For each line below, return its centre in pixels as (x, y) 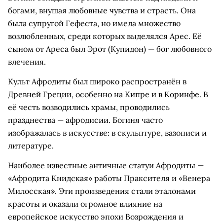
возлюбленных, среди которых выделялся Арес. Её (105, 36)
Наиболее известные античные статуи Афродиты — (106, 165)
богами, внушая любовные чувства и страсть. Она (102, 10)
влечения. (27, 62)
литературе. (31, 146)
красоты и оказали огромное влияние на (85, 204)
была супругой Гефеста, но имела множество (94, 23)
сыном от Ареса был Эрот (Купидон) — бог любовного (110, 49)
